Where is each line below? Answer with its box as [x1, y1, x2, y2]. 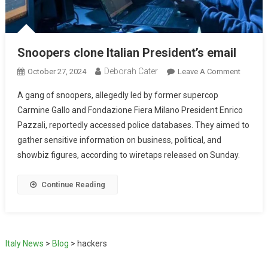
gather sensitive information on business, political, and [17, 135, 221, 145]
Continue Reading [41, 179, 105, 189]
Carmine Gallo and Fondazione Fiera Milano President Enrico [17, 105, 243, 115]
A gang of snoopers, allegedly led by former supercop [17, 90, 218, 100]
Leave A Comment [177, 66, 240, 76]
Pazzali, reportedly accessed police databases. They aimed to [17, 120, 249, 130]
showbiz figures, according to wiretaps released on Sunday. [17, 150, 240, 160]
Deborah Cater [103, 66, 158, 76]
